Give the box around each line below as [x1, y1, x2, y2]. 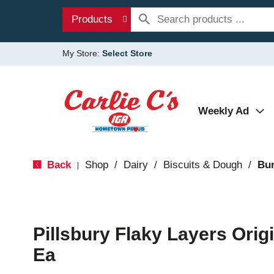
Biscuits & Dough [163, 159, 242, 171]
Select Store [102, 48, 152, 58]
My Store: [62, 48, 102, 58]
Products [72, 13, 113, 25]
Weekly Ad [198, 105, 249, 117]
